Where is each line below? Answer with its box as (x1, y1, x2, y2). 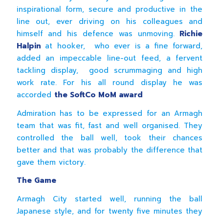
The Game (16, 175, 56, 186)
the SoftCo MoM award (54, 89, 143, 101)
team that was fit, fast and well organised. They (16, 120, 203, 131)
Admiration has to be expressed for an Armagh (16, 108, 203, 119)
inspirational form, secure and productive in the (16, 4, 203, 15)
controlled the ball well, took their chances (16, 132, 203, 143)
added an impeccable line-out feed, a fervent (16, 53, 203, 64)
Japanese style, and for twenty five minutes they (16, 206, 203, 217)
